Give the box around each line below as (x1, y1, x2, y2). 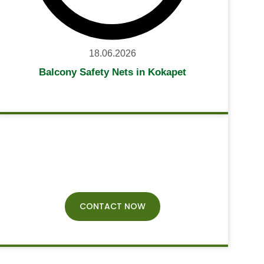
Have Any (64, 138, 161, 163)
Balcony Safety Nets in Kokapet (38, 66, 186, 78)
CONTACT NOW (79, 200, 146, 212)
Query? (75, 166, 150, 190)
